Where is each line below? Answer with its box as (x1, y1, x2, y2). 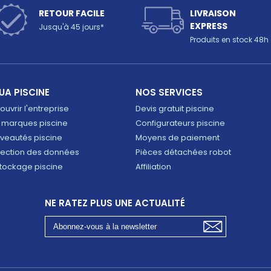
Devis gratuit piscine (135, 103, 214, 114)
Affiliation (135, 161, 171, 172)
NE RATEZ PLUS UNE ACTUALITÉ (45, 197, 185, 209)
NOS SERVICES (135, 86, 203, 99)
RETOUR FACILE (39, 7, 105, 19)
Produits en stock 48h (190, 34, 269, 45)
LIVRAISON (190, 7, 236, 19)
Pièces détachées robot (135, 146, 231, 158)
